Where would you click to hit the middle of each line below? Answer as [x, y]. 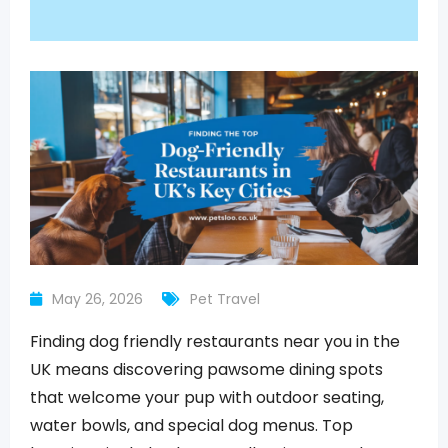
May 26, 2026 [97, 299]
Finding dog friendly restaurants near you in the [215, 341]
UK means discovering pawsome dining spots [206, 369]
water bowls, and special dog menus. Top [191, 425]
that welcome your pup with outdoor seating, [207, 397]
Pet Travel [225, 299]
